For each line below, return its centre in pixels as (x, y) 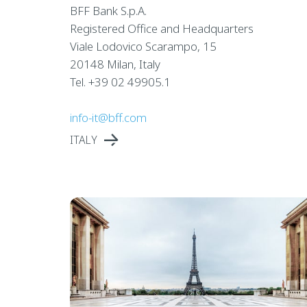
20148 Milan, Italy (115, 64)
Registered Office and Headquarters (161, 28)
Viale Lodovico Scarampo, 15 (143, 46)
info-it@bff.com (108, 117)
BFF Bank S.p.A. (108, 10)
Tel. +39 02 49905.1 (120, 82)
